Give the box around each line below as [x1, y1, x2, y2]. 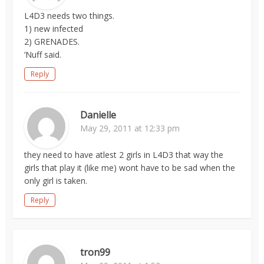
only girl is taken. [24, 175, 88, 186]
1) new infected [24, 23, 84, 34]
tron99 [80, 246, 111, 259]
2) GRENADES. [24, 36, 80, 47]
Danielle [80, 108, 117, 121]
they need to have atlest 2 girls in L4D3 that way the [24, 149, 224, 160]
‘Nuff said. [24, 49, 62, 60]
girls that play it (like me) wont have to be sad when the [24, 162, 236, 173]
